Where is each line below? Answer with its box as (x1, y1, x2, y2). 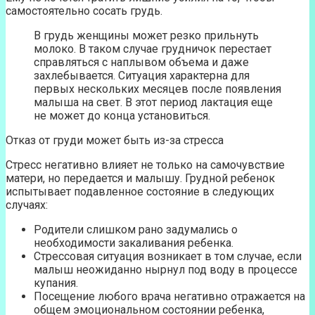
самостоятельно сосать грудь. (6, 4, 162, 18)
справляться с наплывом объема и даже (34, 56, 249, 69)
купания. (34, 276, 78, 290)
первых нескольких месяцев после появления (34, 82, 281, 96)
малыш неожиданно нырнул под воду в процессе (34, 263, 297, 276)
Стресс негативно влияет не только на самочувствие (6, 158, 285, 172)
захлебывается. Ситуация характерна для (34, 69, 250, 82)
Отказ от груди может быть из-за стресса (6, 134, 224, 147)
